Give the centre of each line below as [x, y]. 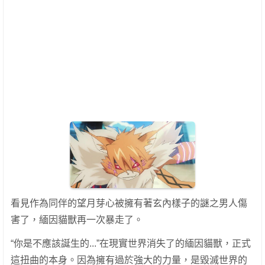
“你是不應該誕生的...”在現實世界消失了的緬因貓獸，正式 [131, 244]
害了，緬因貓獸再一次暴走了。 [77, 220]
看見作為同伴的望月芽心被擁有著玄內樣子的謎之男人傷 [129, 203]
